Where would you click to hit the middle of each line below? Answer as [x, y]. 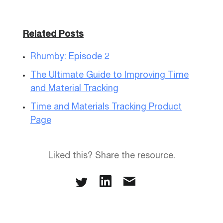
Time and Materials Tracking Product [106, 108]
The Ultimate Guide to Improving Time [110, 76]
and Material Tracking [74, 89]
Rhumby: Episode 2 [70, 57]
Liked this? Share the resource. [111, 156]
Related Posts [53, 35]
